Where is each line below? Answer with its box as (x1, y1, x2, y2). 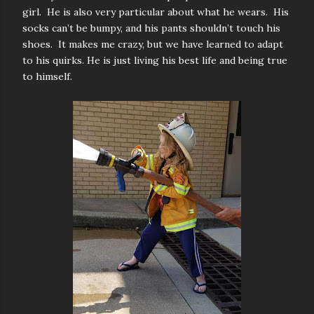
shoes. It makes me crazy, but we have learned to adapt (22, 38, 283, 50)
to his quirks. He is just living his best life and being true (22, 54, 287, 67)
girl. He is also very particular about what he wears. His (22, 6, 289, 18)
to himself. (22, 70, 72, 83)
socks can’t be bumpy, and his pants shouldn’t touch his (22, 22, 280, 34)
